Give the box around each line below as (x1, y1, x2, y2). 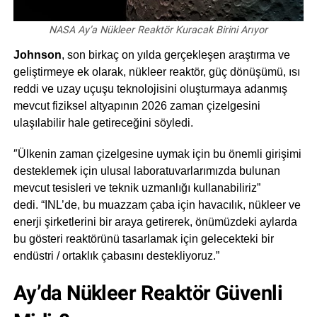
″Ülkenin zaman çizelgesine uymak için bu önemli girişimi (13, 148, 301, 161)
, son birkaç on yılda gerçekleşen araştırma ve (61, 49, 290, 62)
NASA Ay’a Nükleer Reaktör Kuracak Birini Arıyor (49, 24, 268, 37)
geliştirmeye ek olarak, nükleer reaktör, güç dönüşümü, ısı (13, 66, 300, 79)
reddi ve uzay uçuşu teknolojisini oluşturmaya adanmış (13, 83, 287, 96)
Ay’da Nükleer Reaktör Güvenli (13, 281, 282, 306)
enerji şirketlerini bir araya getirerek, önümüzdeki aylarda (13, 216, 297, 229)
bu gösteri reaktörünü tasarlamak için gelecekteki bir (13, 233, 274, 246)
